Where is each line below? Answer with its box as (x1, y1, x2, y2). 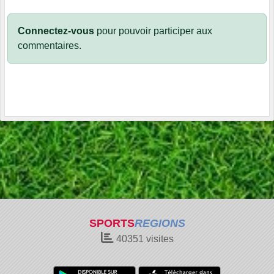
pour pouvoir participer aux (94, 25, 212, 36)
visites (143, 234, 174, 244)
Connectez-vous (18, 25, 94, 36)
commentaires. (18, 40, 81, 51)
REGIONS (134, 217, 185, 229)
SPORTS (89, 217, 135, 229)
